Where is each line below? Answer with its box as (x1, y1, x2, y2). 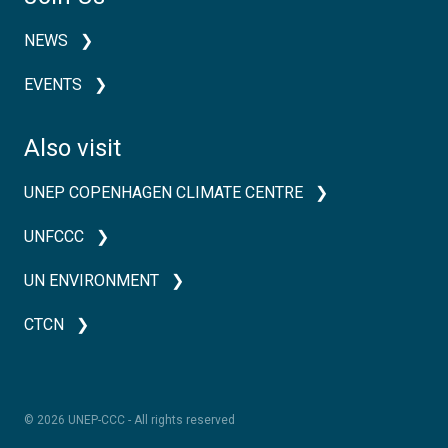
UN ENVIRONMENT (24, 271, 159, 290)
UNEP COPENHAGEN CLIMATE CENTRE (24, 183, 303, 202)
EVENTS (24, 75, 82, 94)
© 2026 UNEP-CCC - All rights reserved (24, 413, 235, 427)
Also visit (24, 134, 121, 162)
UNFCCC (24, 227, 84, 246)
